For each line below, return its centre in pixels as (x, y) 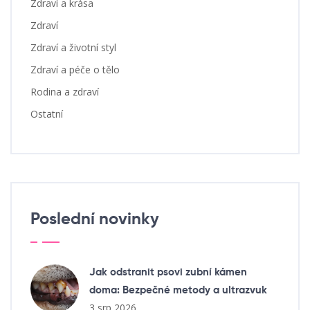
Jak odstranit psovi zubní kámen (168, 273)
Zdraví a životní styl (73, 48)
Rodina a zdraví (65, 92)
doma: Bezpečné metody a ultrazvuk (178, 291)
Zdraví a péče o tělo (75, 70)
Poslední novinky (95, 220)
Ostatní (47, 114)
